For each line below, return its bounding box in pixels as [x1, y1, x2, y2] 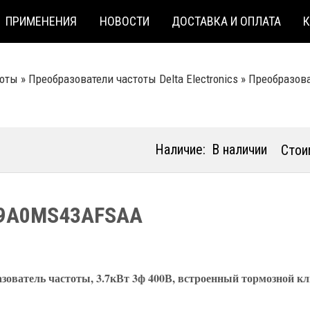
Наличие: [155, 141, 206, 158]
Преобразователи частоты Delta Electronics [28, 72, 238, 86]
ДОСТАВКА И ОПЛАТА [172, 13, 282, 28]
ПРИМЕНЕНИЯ [6, 13, 77, 28]
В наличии [212, 141, 267, 158]
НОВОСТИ [99, 13, 149, 28]
